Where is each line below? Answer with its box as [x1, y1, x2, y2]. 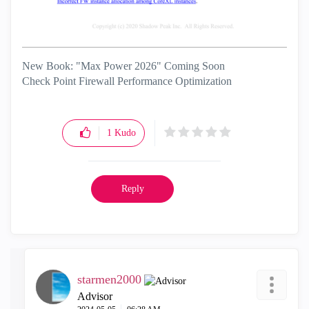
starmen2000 [77, 272, 141, 286]
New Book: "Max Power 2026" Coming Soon [22, 59, 225, 72]
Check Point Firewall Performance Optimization [22, 74, 232, 87]
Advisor [77, 290, 112, 302]
